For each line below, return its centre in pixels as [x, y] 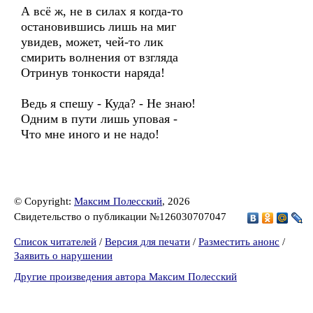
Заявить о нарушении [63, 256]
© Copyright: [44, 201]
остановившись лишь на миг [99, 27]
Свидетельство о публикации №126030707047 [122, 216]
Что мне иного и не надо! [90, 134]
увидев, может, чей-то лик [92, 42]
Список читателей [55, 242]
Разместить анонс [239, 242]
